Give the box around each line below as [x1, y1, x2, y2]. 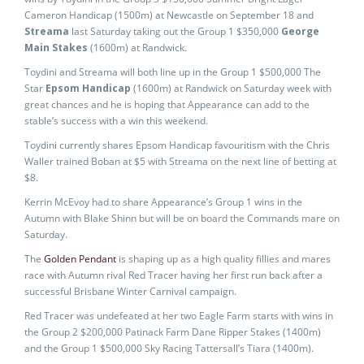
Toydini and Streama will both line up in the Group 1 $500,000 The [24, 65, 321, 79]
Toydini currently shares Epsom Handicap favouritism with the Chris [24, 138, 330, 152]
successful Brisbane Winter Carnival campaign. [24, 284, 236, 298]
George [281, 24, 319, 38]
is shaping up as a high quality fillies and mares [116, 252, 331, 266]
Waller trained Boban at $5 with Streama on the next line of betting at [24, 154, 336, 168]
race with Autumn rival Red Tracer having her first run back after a [24, 268, 323, 282]
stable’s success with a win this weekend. [24, 114, 208, 128]
